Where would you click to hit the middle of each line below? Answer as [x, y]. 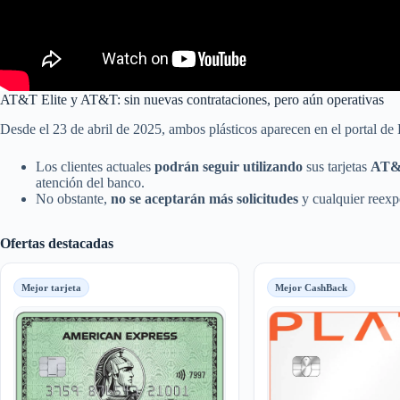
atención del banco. [90, 182]
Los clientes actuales [95, 166]
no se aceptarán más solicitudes [204, 198]
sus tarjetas [337, 166]
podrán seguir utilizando [229, 166]
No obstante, [73, 198]
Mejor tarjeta [51, 287]
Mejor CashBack [311, 287]
